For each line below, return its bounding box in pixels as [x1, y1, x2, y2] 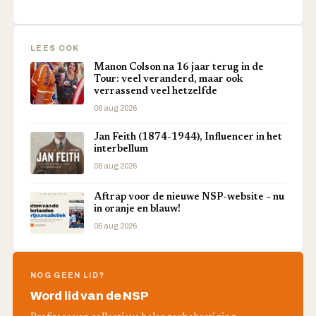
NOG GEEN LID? [30, 270, 105, 279]
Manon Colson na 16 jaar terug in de [94, 62, 264, 73]
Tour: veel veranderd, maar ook [94, 74, 243, 85]
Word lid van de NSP [30, 288, 149, 303]
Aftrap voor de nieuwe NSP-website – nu [94, 192, 284, 202]
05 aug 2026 [94, 221, 137, 230]
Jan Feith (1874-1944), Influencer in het [94, 132, 282, 142]
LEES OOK [30, 43, 80, 52]
